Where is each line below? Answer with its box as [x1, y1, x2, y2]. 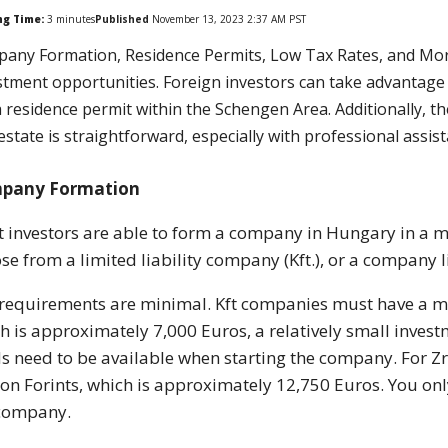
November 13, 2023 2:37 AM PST [149, 12, 307, 27]
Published [95, 12, 150, 27]
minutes [53, 12, 96, 27]
